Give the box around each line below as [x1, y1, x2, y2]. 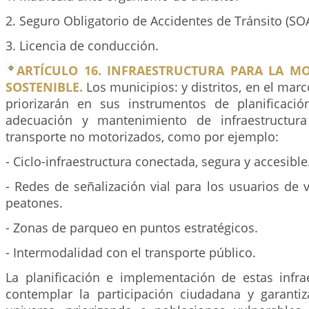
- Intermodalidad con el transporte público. [6, 244, 256, 261]
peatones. [6, 195, 63, 211]
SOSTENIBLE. [6, 79, 83, 95]
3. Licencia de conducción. [6, 37, 159, 54]
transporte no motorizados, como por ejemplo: [6, 128, 279, 145]
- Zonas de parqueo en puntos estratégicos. [6, 219, 258, 236]
